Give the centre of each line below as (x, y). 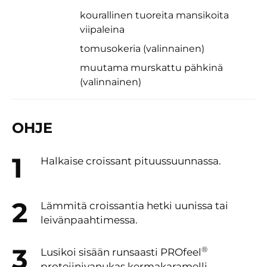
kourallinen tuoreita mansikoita (155, 15)
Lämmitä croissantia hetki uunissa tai (134, 206)
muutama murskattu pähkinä (152, 68)
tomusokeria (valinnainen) (142, 49)
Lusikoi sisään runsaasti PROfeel (121, 252)
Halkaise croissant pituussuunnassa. (131, 161)
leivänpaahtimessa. (89, 220)
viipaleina (103, 30)
